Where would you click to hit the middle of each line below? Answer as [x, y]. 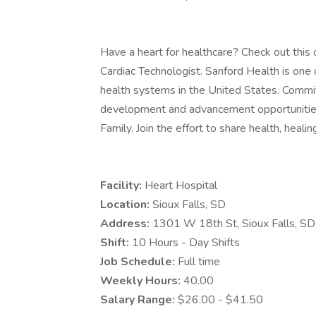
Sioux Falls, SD [189, 205]
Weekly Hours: [142, 281]
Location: [126, 205]
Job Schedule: [139, 262]
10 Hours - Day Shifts [186, 243]
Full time [199, 262]
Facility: [122, 186]
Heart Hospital [181, 186]
